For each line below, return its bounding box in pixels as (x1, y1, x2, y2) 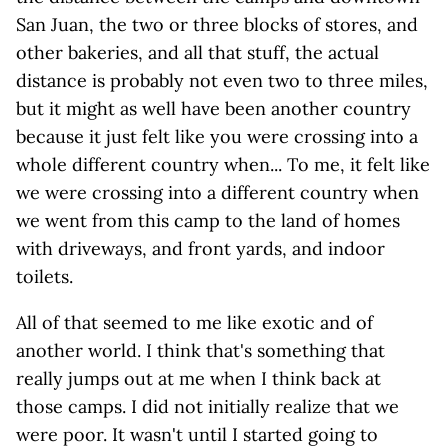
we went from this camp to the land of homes (16, 209, 400, 232)
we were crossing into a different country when (16, 181, 419, 204)
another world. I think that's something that (16, 339, 385, 362)
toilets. (16, 265, 73, 288)
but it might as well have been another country (16, 97, 411, 120)
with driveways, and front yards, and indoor (16, 237, 385, 260)
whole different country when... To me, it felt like (16, 153, 430, 176)
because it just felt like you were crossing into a (16, 125, 418, 148)
